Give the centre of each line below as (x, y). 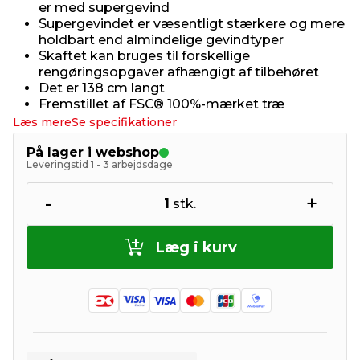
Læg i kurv (196, 247)
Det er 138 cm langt (102, 88)
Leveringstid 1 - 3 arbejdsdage (100, 164)
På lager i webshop (93, 152)
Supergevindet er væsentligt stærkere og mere (192, 24)
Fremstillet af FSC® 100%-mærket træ (162, 104)
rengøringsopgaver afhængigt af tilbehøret (179, 72)
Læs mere (42, 122)
